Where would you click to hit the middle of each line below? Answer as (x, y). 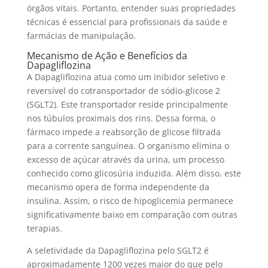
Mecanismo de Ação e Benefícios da (107, 56)
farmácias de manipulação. (81, 36)
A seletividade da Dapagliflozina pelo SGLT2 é (118, 250)
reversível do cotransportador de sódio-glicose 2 (123, 91)
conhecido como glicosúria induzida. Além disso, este (134, 173)
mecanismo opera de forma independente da (118, 187)
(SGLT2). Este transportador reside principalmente (127, 104)
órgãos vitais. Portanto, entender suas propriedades (131, 8)
